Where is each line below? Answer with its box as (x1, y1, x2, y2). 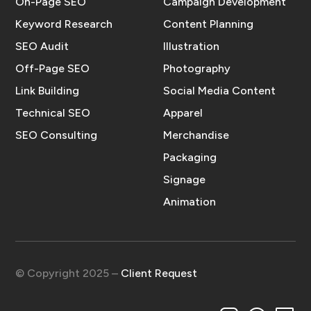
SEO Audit (15, 39, 69, 53)
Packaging (163, 150, 217, 164)
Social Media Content (163, 83, 276, 97)
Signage (163, 172, 206, 186)
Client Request (121, 266, 198, 280)
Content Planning (163, 17, 254, 31)
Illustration (163, 39, 220, 53)
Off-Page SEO (15, 61, 90, 75)
